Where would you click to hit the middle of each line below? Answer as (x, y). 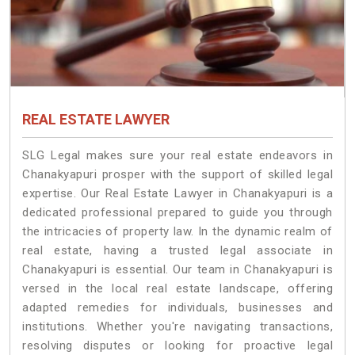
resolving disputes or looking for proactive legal (177, 346)
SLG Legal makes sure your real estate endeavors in (177, 156)
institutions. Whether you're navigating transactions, (177, 327)
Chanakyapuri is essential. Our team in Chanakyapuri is (177, 270)
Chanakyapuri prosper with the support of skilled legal (177, 175)
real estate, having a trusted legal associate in (177, 251)
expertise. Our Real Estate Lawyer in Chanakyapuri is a (177, 194)
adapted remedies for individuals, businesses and (177, 308)
